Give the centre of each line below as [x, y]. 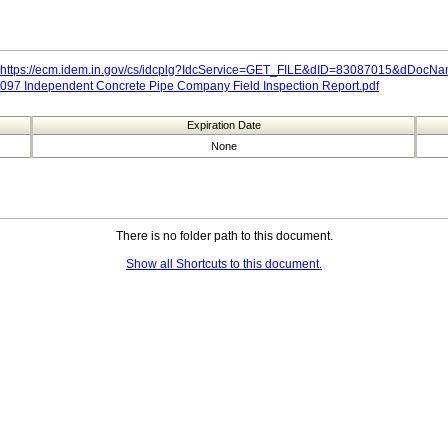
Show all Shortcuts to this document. [224, 264]
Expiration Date [223, 125]
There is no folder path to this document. [224, 236]
